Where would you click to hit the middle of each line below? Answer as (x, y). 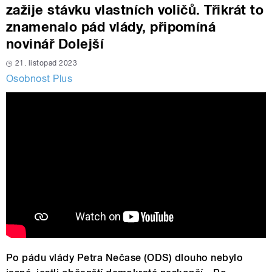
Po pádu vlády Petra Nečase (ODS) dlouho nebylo (125, 258)
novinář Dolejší (55, 43)
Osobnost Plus (39, 78)
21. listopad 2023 (46, 63)
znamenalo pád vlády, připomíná (111, 26)
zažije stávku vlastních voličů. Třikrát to (135, 9)
